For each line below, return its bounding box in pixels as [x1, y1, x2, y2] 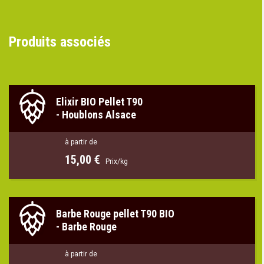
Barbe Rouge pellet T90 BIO [56, 207, 174, 220]
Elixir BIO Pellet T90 [56, 95, 143, 108]
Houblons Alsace [62, 108, 136, 121]
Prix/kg [104, 157, 128, 166]
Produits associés [9, 33, 111, 50]
